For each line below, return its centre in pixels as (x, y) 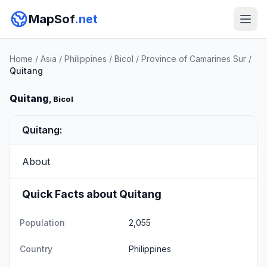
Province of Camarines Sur (194, 59)
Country (36, 249)
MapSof (52, 19)
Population (42, 223)
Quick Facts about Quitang (92, 194)
